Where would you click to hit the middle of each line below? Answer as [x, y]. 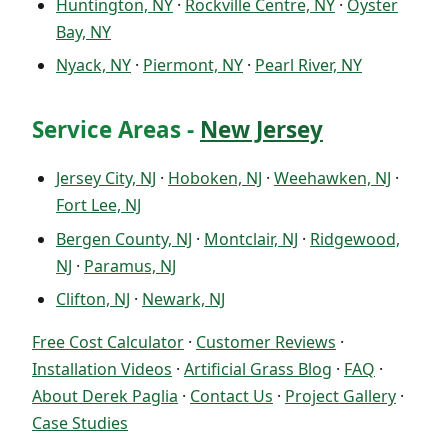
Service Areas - [116, 130]
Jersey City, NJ [106, 178]
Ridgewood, [355, 238]
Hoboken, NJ [215, 178]
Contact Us [231, 395]
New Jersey [261, 130]
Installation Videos [102, 368]
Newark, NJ [183, 298]
